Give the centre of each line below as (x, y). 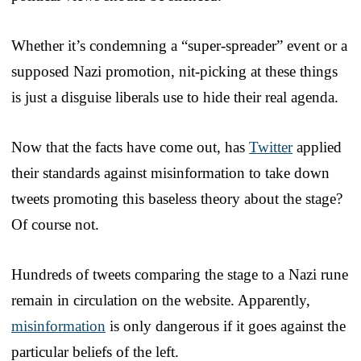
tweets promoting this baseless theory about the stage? (177, 198)
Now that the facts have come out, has (130, 147)
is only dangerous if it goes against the (226, 326)
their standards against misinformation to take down (170, 172)
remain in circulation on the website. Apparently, (161, 300)
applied (317, 147)
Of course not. (55, 224)
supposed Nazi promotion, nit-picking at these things (174, 71)
